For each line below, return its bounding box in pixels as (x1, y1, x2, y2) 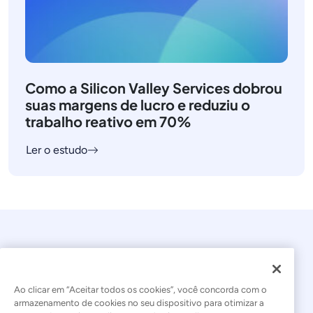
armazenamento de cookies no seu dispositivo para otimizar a (14, 297, 264, 308)
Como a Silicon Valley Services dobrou (25, 79, 282, 96)
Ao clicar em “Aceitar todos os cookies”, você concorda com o (14, 284, 267, 295)
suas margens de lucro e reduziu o (25, 96, 250, 113)
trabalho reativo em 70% (25, 112, 191, 130)
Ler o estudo (26, 143, 87, 156)
